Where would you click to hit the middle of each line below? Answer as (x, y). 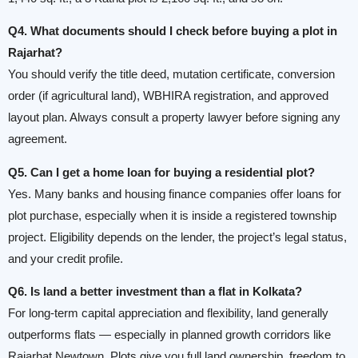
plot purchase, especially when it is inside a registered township (172, 215)
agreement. (38, 139)
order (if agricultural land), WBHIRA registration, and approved (168, 96)
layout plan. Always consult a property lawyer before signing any (174, 118)
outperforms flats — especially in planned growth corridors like (169, 335)
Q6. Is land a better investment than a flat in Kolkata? (155, 292)
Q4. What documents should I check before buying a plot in (173, 32)
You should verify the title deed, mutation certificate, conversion (171, 75)
